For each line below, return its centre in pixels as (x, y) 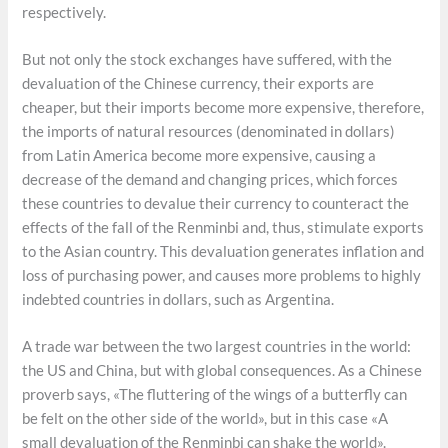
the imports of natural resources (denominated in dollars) (209, 131)
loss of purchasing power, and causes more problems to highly (222, 275)
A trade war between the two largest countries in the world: (217, 347)
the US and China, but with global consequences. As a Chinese (222, 371)
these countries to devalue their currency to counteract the (216, 203)
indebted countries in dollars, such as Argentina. (178, 299)
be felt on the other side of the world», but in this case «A (205, 419)
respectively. (64, 12)
